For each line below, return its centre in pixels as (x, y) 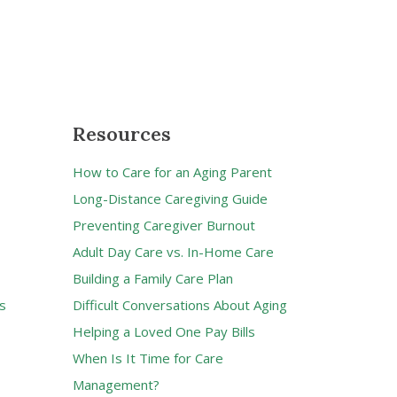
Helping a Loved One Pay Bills (164, 331)
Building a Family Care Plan (153, 278)
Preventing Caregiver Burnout (164, 225)
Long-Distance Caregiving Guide (170, 198)
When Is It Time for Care (148, 358)
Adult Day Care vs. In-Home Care (173, 251)
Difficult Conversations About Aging (180, 304)
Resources (122, 133)
